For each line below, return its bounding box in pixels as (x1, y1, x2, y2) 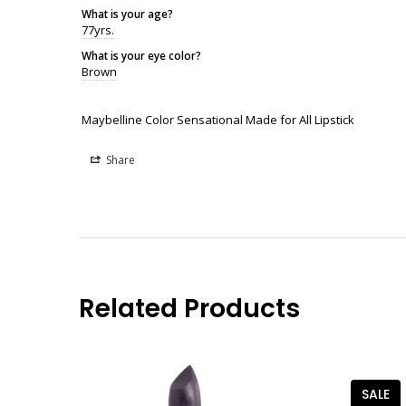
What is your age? (82, 5, 173, 21)
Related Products (79, 290, 300, 326)
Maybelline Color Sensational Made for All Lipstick (82, 111, 354, 128)
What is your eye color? (82, 47, 201, 63)
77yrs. (82, 21, 114, 38)
